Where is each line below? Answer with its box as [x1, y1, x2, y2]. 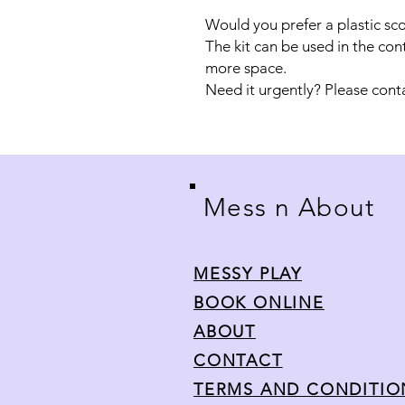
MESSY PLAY [193, 264, 302, 284]
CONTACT [193, 351, 283, 371]
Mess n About [203, 193, 375, 222]
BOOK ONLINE [193, 293, 325, 313]
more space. [205, 59, 297, 77]
